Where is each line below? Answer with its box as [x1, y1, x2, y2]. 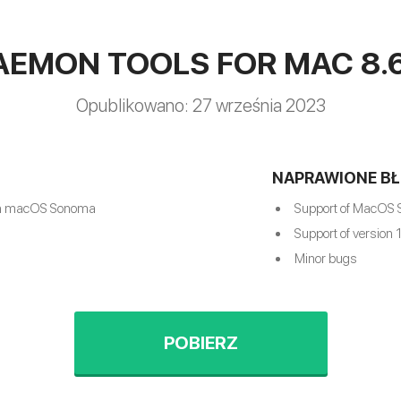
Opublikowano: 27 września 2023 [75, 94, 326, 116]
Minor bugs [294, 250, 357, 267]
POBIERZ [163, 331, 238, 354]
